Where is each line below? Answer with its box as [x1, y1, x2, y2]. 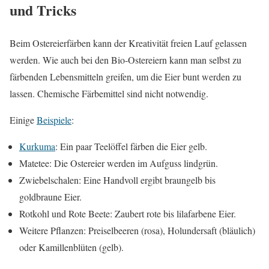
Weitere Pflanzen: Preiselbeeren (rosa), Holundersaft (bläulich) [19, 223, 255, 237]
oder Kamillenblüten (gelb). [19, 240, 124, 253]
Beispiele [37, 113, 71, 126]
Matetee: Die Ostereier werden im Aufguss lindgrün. [19, 156, 218, 169]
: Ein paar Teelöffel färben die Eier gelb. [55, 139, 207, 153]
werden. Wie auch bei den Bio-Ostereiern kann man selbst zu [10, 53, 241, 66]
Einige [10, 113, 37, 126]
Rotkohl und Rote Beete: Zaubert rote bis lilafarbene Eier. [19, 207, 236, 220]
